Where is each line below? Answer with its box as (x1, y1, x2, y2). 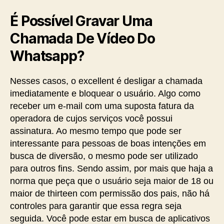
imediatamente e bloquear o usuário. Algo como (10, 88, 200, 98)
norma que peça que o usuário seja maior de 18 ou (10, 176, 213, 186)
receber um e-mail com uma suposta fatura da (10, 101, 194, 111)
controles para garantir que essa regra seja (10, 201, 181, 211)
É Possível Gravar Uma (10, 12, 152, 29)
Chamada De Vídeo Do (10, 30, 155, 47)
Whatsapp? (10, 47, 84, 64)
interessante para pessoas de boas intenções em (10, 138, 206, 148)
